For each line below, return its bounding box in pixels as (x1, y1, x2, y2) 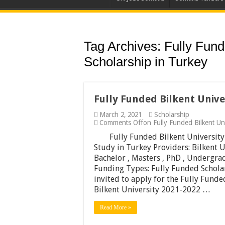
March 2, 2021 (99, 110, 142, 119)
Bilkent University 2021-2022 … (94, 185, 210, 194)
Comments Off (99, 119, 143, 127)
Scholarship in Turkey (84, 54, 207, 69)
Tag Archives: (84, 39, 164, 54)
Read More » (100, 204, 131, 211)
